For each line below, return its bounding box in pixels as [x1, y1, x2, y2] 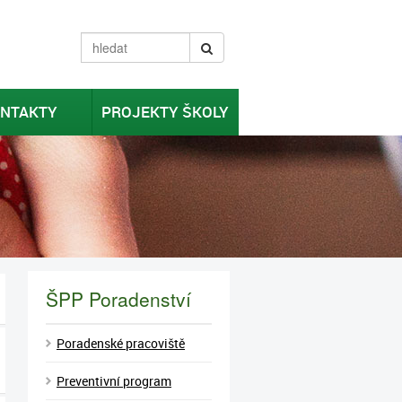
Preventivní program [57, 372, 171, 389]
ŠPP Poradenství [46, 285, 191, 312]
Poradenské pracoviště [57, 335, 185, 352]
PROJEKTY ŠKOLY [101, 101, 230, 122]
